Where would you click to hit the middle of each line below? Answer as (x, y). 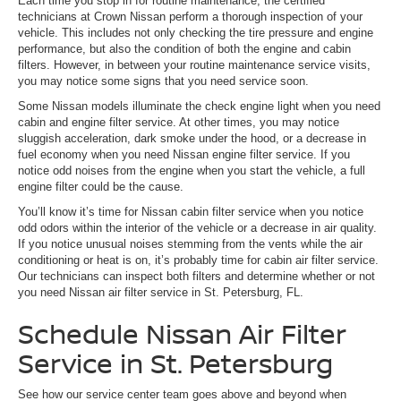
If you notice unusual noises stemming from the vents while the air (190, 243)
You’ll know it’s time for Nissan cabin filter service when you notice (191, 211)
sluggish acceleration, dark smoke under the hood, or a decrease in (192, 138)
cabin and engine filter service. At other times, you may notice (179, 122)
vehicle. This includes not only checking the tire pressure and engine (196, 32)
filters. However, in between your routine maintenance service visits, (194, 64)
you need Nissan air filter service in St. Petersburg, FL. (161, 292)
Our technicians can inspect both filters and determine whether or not (196, 276)
